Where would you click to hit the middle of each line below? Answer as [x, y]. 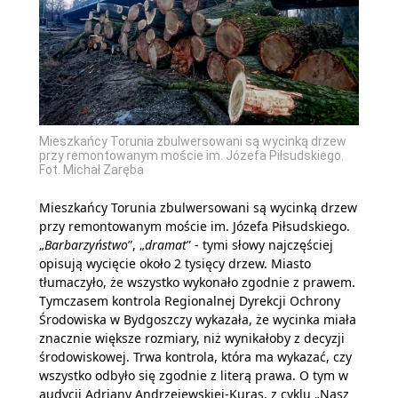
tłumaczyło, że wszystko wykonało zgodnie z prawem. [197, 282]
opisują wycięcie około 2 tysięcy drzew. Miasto [175, 263]
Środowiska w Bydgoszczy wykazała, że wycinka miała [198, 319]
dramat [166, 245]
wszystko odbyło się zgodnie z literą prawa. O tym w [194, 375]
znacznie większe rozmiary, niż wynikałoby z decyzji [192, 338]
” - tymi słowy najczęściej [260, 245]
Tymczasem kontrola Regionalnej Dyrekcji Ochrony [190, 301]
